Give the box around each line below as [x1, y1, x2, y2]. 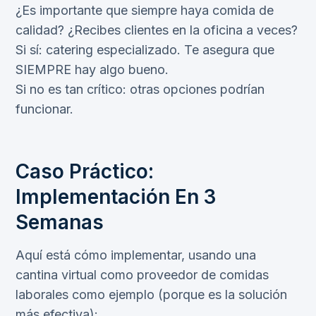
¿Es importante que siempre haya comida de [16, 3, 274, 18]
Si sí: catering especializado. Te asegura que [16, 42, 274, 58]
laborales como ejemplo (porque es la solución [16, 287, 287, 303]
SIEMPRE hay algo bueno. [16, 62, 169, 78]
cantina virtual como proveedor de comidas [16, 267, 269, 283]
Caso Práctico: [16, 159, 154, 184]
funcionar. [16, 102, 73, 117]
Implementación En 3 [16, 185, 216, 209]
